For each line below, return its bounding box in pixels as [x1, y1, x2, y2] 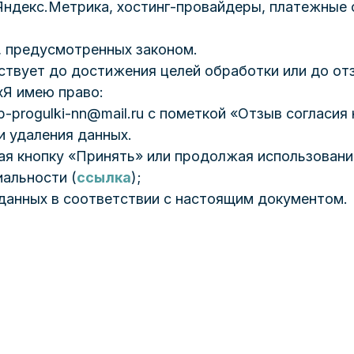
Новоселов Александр [148, 242, 332, 262]
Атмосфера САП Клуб [148, 283, 285, 298]
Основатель [148, 266, 223, 282]
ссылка [77, 169, 131, 186]
